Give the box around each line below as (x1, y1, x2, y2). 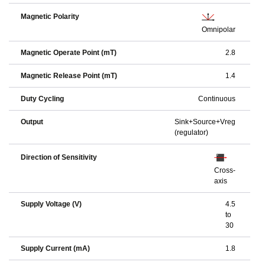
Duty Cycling (21, 95, 64, 103)
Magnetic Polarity (21, 12, 79, 21)
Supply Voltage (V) (21, 200, 82, 208)
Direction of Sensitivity (21, 153, 97, 161)
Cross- (214, 166, 235, 174)
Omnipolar (202, 25, 235, 34)
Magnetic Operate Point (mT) (21, 49, 117, 57)
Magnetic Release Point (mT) (21, 72, 117, 80)
